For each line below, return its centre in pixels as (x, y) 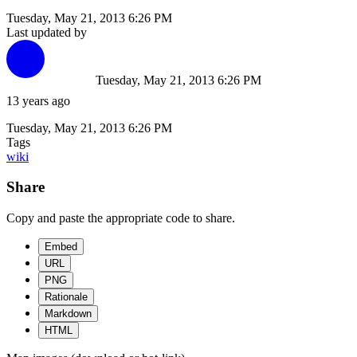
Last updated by (47, 32)
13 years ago (38, 100)
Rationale (66, 297)
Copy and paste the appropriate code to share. (121, 218)
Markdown (68, 314)
